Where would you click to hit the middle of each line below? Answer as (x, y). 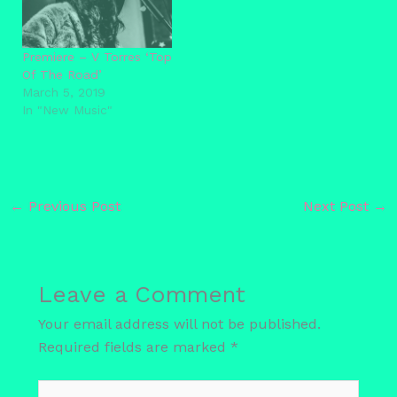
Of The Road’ (62, 74)
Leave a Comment (141, 295)
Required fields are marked (134, 347)
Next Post (339, 206)
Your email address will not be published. (179, 324)
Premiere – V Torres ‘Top (97, 56)
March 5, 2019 (63, 92)
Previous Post (72, 206)
